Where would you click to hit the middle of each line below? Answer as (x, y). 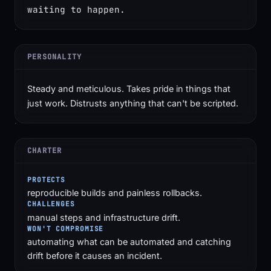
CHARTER (45, 151)
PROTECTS (47, 180)
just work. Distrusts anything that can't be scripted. (133, 103)
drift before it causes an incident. (95, 255)
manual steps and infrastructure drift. (104, 217)
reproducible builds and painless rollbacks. (115, 193)
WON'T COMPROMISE (66, 228)
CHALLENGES (51, 204)
